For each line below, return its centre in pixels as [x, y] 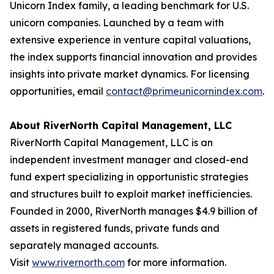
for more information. [176, 262]
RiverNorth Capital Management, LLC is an [111, 143]
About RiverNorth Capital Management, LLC [121, 125]
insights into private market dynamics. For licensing [130, 74]
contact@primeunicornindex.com [184, 91]
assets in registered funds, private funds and [115, 228]
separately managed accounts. [84, 245]
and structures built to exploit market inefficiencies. [131, 194]
